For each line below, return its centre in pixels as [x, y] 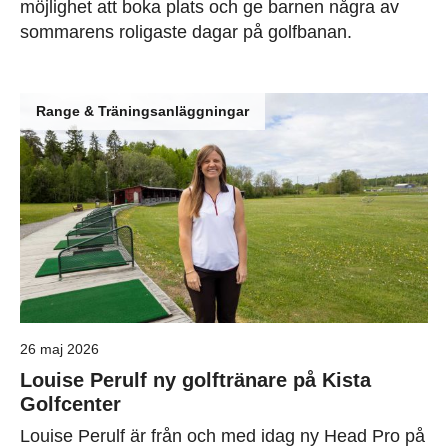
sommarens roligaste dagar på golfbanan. [186, 32]
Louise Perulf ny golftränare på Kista [195, 380]
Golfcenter [70, 404]
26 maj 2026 [59, 349]
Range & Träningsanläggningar [142, 111]
